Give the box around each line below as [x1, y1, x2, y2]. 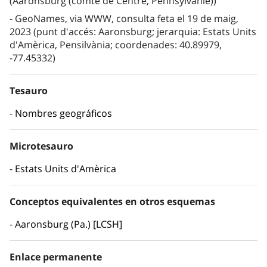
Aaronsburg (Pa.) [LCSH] [15, 218, 122, 231]
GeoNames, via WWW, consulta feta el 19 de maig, [15, 12, 238, 26]
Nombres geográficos [15, 107, 112, 120]
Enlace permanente [10, 250, 102, 264]
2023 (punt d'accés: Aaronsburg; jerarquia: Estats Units [10, 25, 256, 39]
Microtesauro [10, 139, 73, 153]
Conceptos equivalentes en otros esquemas [10, 195, 215, 209]
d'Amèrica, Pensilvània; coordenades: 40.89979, [10, 38, 222, 52]
